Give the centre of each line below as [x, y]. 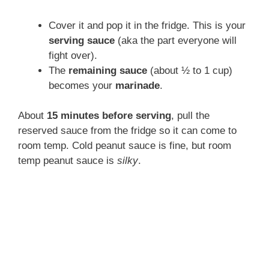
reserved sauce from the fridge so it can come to [127, 131]
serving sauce [82, 40]
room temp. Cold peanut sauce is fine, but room [125, 146]
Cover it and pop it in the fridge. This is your [147, 25]
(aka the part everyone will [176, 40]
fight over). [73, 55]
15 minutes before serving [109, 116]
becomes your [82, 85]
